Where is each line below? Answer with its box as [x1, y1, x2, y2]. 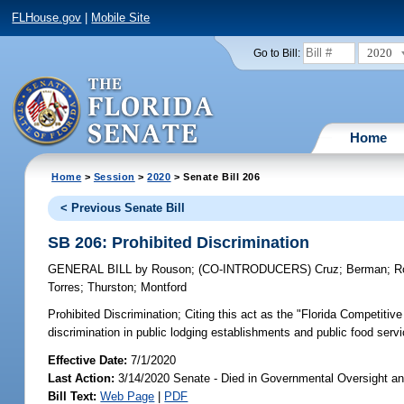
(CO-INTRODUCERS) [198, 262, 316, 277]
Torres [48, 280, 81, 295]
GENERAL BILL [48, 262, 136, 277]
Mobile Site [91, 11, 151, 25]
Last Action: [48, 371, 115, 385]
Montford [141, 280, 188, 295]
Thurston [87, 280, 134, 295]
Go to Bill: [252, 47, 300, 59]
